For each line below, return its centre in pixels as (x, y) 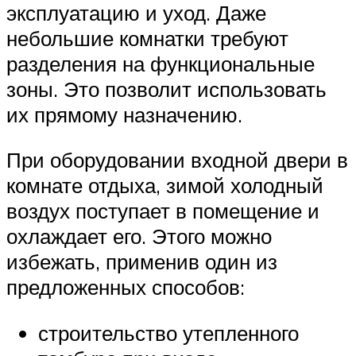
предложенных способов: (126, 287)
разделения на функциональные (161, 63)
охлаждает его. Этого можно (139, 236)
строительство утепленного (168, 333)
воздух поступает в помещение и (163, 211)
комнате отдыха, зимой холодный (165, 186)
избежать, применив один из (142, 262)
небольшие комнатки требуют (147, 38)
